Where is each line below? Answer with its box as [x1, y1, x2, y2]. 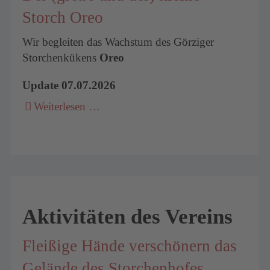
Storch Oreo [22, 8, 104, 27]
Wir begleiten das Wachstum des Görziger [22, 36, 215, 49]
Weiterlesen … [34, 100, 101, 113]
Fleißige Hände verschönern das [22, 236, 237, 255]
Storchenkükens [22, 51, 100, 64]
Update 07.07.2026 [22, 78, 116, 92]
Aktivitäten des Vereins [22, 205, 233, 228]
